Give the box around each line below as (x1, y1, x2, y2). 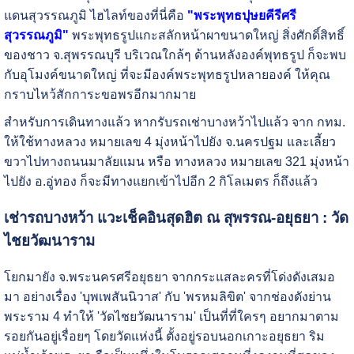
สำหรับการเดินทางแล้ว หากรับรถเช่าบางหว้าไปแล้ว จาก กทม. (3, 115, 345, 130)
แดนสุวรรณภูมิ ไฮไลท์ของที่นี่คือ (3, 9, 187, 23)
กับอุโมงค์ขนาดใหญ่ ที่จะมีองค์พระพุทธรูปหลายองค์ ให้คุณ (3, 68, 330, 82)
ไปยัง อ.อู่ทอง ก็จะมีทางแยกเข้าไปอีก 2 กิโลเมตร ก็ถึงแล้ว (3, 175, 318, 189)
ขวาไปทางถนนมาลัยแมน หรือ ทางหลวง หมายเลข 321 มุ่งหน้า (3, 155, 349, 169)
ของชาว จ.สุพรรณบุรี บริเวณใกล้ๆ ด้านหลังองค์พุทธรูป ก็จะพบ (3, 48, 346, 62)
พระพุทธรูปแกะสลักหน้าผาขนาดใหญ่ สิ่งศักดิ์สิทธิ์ (68, 28, 345, 43)
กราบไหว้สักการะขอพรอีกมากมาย (3, 88, 196, 102)
